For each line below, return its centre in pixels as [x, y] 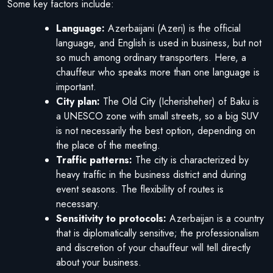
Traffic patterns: [96, 160]
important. [76, 87]
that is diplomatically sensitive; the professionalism [158, 233]
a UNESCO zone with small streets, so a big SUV [158, 116]
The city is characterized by [192, 160]
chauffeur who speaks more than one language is [158, 72]
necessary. [78, 204]
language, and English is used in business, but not [159, 43]
